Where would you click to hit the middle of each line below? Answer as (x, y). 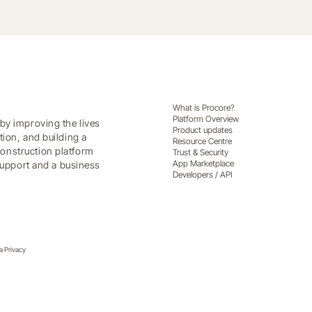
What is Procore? (203, 107)
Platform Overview (205, 118)
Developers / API (202, 174)
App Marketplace (203, 163)
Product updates (202, 130)
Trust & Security (200, 152)
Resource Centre (202, 141)
